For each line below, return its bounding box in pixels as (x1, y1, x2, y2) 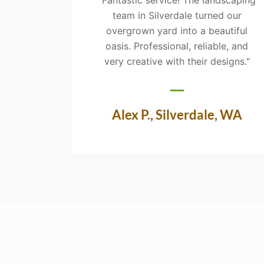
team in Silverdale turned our (112, 9, 242, 21)
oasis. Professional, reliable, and (105, 39, 249, 52)
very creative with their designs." (104, 55, 250, 67)
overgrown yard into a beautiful (106, 24, 248, 37)
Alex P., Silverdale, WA (111, 106, 242, 123)
